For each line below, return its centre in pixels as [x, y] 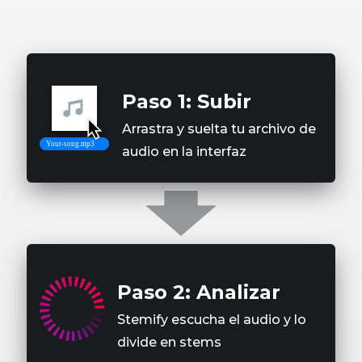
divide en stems [169, 342]
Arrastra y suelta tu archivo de [219, 128]
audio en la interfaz [184, 151]
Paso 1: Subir [187, 101]
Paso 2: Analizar [199, 292]
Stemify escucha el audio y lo [212, 319]
